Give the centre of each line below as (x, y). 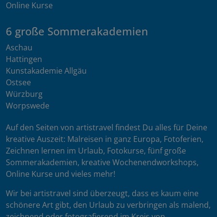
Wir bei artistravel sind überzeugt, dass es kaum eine (102, 193)
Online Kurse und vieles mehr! (61, 174)
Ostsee (18, 83)
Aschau (19, 48)
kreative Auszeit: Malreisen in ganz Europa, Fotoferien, (105, 139)
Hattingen (24, 59)
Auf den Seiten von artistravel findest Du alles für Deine (107, 127)
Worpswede (28, 106)
